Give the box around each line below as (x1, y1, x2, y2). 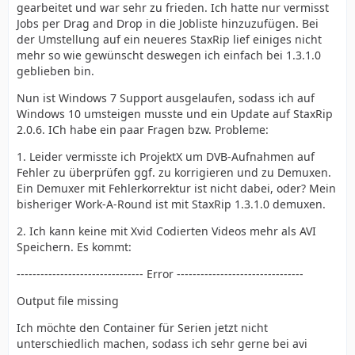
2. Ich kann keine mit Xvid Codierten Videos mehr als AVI (17, 223, 316, 239)
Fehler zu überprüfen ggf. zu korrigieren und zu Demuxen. (17, 165, 331, 180)
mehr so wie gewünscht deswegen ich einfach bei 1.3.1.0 (17, 48, 321, 63)
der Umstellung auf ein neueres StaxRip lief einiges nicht (17, 32, 322, 47)
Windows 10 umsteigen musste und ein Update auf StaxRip (17, 106, 333, 121)
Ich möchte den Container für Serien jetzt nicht (17, 320, 268, 335)
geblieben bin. (17, 63, 94, 78)
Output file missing (17, 293, 119, 308)
